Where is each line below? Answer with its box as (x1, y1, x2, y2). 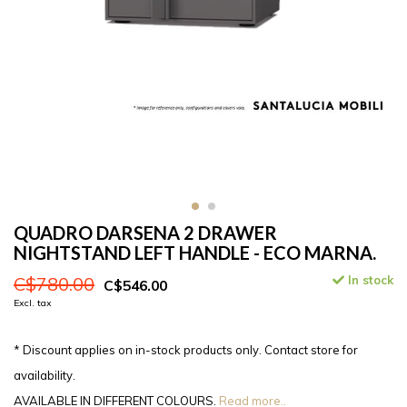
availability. (14, 368, 75, 383)
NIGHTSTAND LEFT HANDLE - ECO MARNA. (14, 242, 376, 264)
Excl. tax (14, 297, 52, 310)
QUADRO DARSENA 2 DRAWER (14, 222, 277, 244)
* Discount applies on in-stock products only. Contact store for (14, 342, 358, 358)
